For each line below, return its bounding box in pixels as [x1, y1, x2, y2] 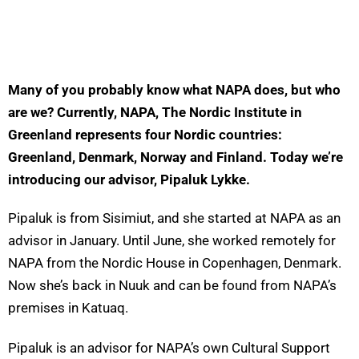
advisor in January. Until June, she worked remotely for [8, 232, 336, 249]
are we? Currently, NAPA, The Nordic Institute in [8, 104, 302, 121]
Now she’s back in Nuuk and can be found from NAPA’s [8, 277, 337, 294]
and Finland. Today [187, 149, 312, 166]
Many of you [8, 82, 88, 99]
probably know [88, 82, 179, 99]
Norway [140, 149, 187, 166]
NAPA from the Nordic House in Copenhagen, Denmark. [8, 255, 341, 272]
